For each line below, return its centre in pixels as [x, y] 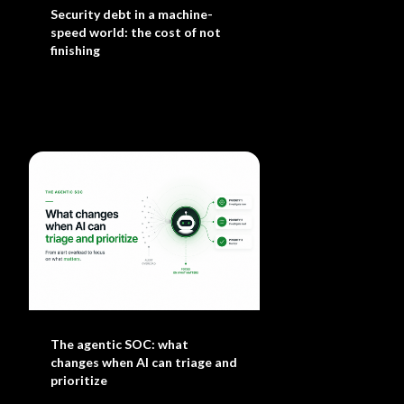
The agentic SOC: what [120, 344]
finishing [76, 50]
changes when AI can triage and [144, 362]
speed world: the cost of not [136, 32]
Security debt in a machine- [132, 14]
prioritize [79, 380]
